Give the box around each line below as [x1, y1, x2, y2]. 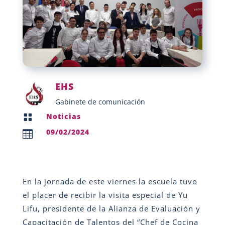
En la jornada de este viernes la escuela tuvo [22, 176, 197, 186]
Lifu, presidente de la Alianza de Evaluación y [22, 203, 200, 213]
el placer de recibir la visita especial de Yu [22, 189, 188, 200]
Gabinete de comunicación [55, 96, 145, 106]
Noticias [46, 111, 81, 121]
